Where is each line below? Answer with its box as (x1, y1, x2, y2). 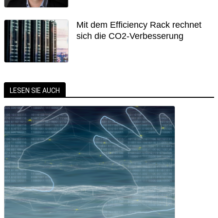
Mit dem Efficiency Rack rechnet (76, 19, 202, 30)
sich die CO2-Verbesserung (76, 31, 184, 41)
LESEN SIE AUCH (10, 86, 60, 94)
